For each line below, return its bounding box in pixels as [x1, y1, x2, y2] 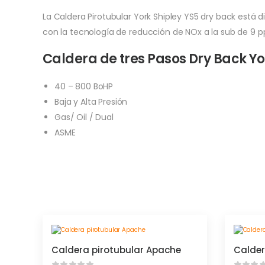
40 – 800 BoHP [54, 80, 114, 92]
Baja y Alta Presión [54, 96, 128, 108]
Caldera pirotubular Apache [51, 244, 181, 256]
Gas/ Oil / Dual [54, 111, 114, 123]
